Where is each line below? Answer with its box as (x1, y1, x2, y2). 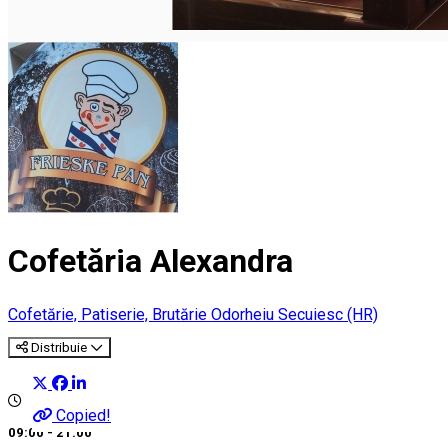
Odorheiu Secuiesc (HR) (211, 304, 378, 324)
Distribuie (31, 339, 87, 355)
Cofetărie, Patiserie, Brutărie (8, 304, 211, 324)
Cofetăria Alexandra (8, 242, 293, 281)
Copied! (56, 406, 111, 425)
